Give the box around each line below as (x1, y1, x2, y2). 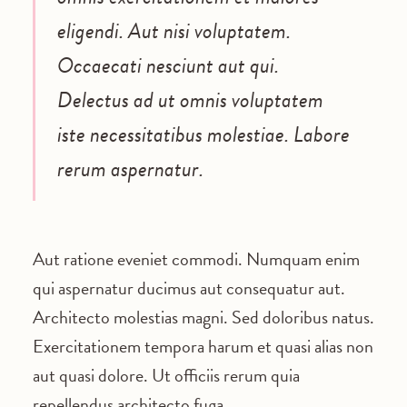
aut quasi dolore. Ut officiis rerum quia (32, 362, 300, 390)
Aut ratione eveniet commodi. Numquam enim (32, 245, 360, 273)
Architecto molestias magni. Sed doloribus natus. (32, 303, 374, 332)
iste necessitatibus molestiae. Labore (56, 118, 350, 152)
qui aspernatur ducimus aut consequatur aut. (32, 274, 345, 303)
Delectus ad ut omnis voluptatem (56, 84, 323, 117)
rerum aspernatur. (56, 153, 203, 186)
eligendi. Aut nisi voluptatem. (56, 15, 291, 48)
